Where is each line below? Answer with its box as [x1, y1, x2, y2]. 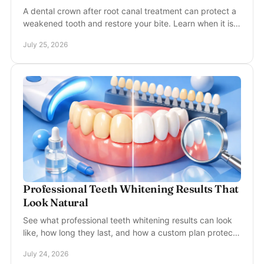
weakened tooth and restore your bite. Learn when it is [23, 18, 233, 28]
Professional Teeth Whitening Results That [23, 182, 239, 196]
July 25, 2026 [23, 40, 68, 49]
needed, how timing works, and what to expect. [23, 31, 207, 41]
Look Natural [23, 196, 88, 209]
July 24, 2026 [23, 249, 68, 258]
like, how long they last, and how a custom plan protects [23, 227, 240, 237]
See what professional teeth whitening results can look [23, 215, 232, 225]
